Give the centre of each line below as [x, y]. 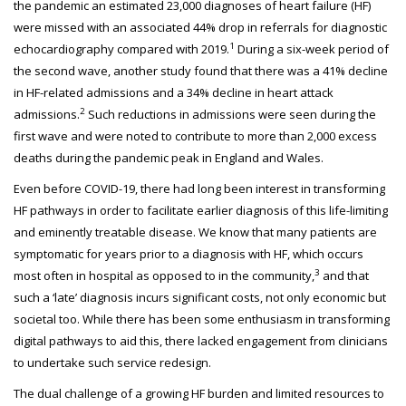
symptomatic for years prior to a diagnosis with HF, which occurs [188, 254]
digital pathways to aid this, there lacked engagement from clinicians [201, 341]
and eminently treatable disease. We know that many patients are [195, 232]
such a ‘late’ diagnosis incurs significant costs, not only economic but [200, 297]
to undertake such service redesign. [112, 362]
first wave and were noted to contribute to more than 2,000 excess [195, 136]
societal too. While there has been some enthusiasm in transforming [202, 319]
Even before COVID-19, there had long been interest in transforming [199, 188]
